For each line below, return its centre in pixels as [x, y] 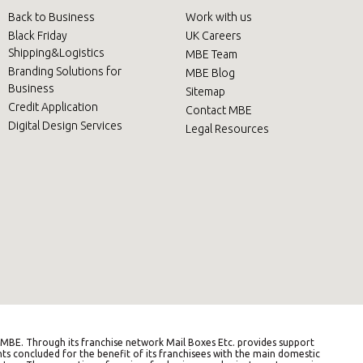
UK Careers [213, 35]
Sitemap [205, 91]
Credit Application [53, 107]
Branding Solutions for [64, 71]
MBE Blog [210, 73]
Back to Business [51, 17]
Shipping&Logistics [56, 52]
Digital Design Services [65, 125]
